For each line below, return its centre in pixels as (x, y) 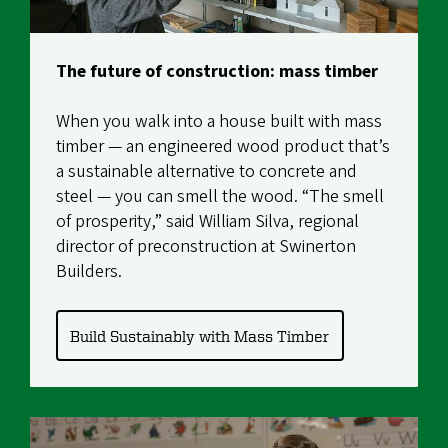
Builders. (88, 272)
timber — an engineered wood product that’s (222, 147)
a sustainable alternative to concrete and (206, 172)
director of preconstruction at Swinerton (205, 247)
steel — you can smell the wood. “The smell (219, 197)
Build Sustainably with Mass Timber (200, 335)
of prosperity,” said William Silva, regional (207, 222)
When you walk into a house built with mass (218, 122)
